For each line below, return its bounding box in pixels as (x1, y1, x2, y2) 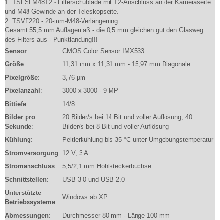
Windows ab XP (62, 193, 108, 201)
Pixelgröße (5, 74, 38, 81)
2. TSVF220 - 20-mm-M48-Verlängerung (5, 17, 118, 25)
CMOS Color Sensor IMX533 (62, 47, 144, 55)
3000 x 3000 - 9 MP (62, 87, 118, 94)
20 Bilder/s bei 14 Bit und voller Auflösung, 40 (62, 113, 192, 121)
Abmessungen (5, 212, 49, 219)
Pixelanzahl (5, 87, 40, 94)
